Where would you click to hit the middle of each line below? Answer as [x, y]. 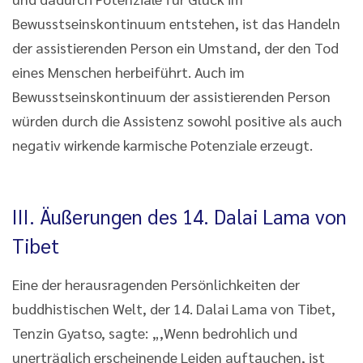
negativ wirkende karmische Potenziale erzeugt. [162, 144]
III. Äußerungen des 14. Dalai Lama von [179, 216]
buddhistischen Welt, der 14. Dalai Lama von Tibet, [174, 308]
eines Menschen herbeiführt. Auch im [128, 71]
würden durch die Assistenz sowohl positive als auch [177, 120]
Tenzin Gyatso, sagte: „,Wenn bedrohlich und [155, 332]
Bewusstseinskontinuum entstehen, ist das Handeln [176, 23]
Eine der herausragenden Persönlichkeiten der [156, 284]
